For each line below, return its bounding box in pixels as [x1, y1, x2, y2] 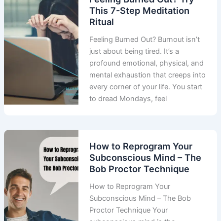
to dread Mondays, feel [89, 94, 167, 103]
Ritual [89, 16, 114, 27]
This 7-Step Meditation [89, 5, 190, 16]
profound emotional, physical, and [89, 58, 204, 68]
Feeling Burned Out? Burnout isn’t [89, 35, 200, 44]
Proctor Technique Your [89, 205, 168, 215]
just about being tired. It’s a [89, 46, 180, 56]
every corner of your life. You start [89, 82, 203, 91]
